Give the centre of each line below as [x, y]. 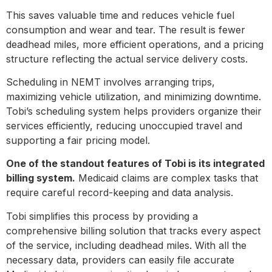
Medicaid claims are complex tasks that [167, 178]
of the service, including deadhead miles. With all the [126, 245]
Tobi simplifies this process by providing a [102, 216]
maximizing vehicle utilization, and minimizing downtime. [134, 96]
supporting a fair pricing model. [80, 140]
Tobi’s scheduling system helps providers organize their [134, 111]
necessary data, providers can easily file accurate [120, 260]
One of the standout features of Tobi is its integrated [135, 164]
